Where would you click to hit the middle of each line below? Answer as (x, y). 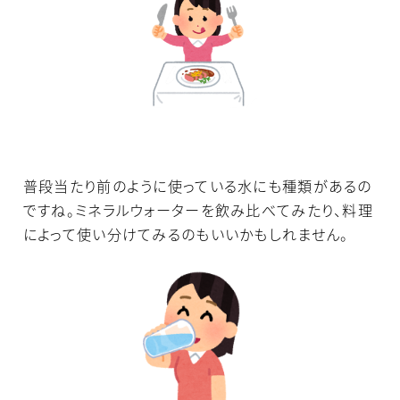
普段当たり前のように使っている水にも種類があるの (197, 187)
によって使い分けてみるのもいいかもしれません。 (186, 235)
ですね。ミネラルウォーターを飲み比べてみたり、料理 (198, 211)
